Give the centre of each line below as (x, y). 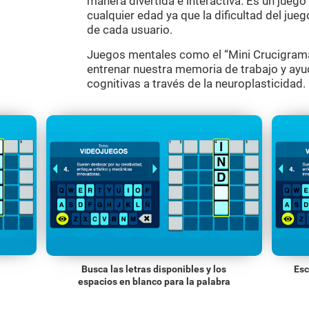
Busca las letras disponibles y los (154, 269)
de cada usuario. (130, 30)
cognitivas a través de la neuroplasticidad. (196, 83)
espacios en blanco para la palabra (154, 281)
